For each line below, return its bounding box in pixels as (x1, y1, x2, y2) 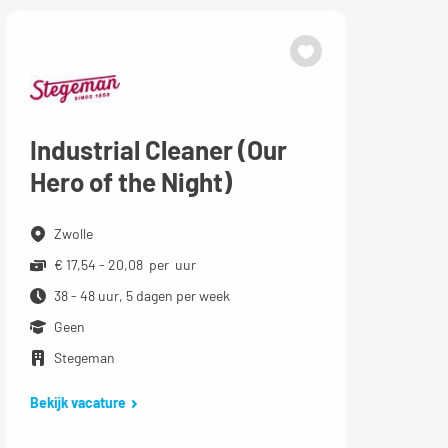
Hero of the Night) (29, 165, 232, 197)
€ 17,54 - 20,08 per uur (53, 255, 196, 273)
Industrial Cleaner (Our (29, 133, 287, 165)
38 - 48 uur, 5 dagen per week (53, 286, 230, 304)
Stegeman (53, 348, 115, 366)
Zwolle (53, 224, 93, 242)
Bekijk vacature (29, 393, 126, 411)
